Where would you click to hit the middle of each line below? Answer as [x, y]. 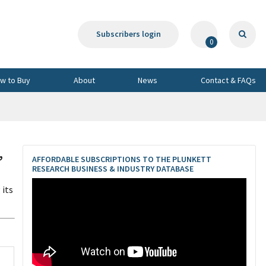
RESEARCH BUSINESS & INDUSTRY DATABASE [113, 169]
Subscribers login [128, 34]
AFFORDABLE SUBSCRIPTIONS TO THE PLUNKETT [122, 159]
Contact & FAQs [228, 80]
